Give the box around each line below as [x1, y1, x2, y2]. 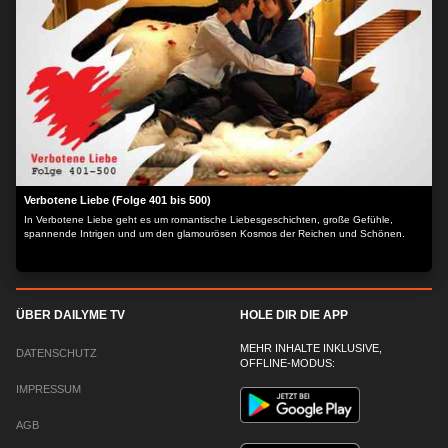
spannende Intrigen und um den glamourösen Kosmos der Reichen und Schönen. [24, 228, 405, 239]
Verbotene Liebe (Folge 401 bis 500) [24, 194, 211, 206]
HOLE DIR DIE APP [240, 308, 348, 322]
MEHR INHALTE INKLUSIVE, [240, 342, 382, 354]
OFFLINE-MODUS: [240, 357, 335, 369]
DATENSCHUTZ [16, 347, 97, 359]
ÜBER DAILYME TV [16, 308, 125, 322]
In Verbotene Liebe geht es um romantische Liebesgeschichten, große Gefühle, [24, 214, 393, 225]
